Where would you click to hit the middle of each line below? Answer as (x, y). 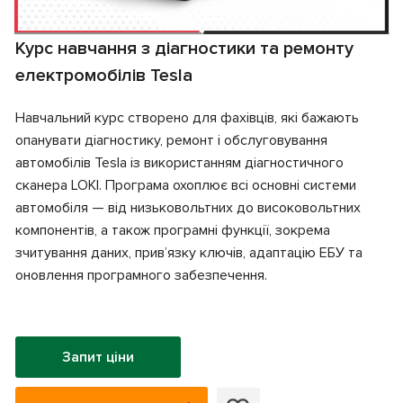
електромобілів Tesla (104, 76)
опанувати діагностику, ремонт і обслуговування (171, 140)
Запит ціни (98, 357)
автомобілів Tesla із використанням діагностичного (179, 163)
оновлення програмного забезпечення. (141, 275)
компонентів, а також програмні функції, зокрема (173, 230)
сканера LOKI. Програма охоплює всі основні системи (186, 185)
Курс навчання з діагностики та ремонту (184, 49)
